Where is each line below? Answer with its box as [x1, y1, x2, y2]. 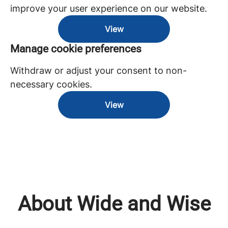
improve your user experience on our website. [10, 3, 207, 14]
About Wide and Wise [17, 192, 211, 216]
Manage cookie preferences [10, 43, 141, 55]
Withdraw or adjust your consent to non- [10, 65, 187, 76]
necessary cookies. [10, 79, 92, 90]
